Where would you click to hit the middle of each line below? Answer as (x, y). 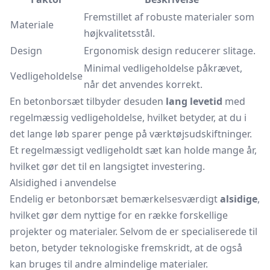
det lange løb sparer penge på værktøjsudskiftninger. (131, 134)
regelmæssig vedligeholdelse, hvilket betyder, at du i (128, 118)
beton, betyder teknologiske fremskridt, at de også (126, 248)
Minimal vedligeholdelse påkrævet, (163, 68)
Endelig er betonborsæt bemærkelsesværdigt (115, 199)
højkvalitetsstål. (119, 33)
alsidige (239, 199)
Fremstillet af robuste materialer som (169, 17)
